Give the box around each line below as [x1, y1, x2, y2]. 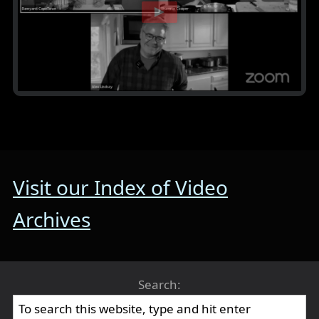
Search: [138, 276, 181, 293]
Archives [13, 206, 90, 234]
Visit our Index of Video [13, 174, 228, 202]
